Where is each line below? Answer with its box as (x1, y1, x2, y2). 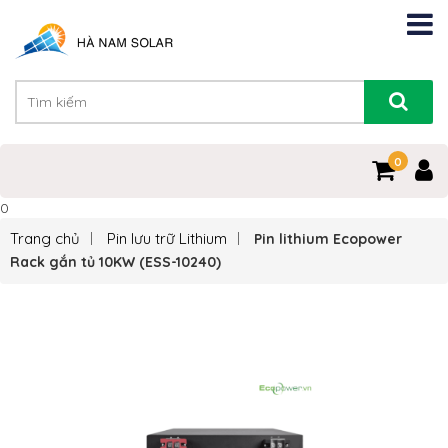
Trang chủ (10, 229, 80, 249)
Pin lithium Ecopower (254, 230, 402, 249)
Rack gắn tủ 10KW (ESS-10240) (10, 253, 221, 272)
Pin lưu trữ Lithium (107, 229, 227, 249)
